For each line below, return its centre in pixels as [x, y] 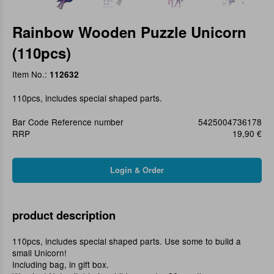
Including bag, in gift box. [61, 265]
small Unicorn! [39, 253]
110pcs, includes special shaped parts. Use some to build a [127, 241]
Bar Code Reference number [68, 122]
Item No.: [31, 74]
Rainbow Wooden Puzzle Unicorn [129, 32]
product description [64, 215]
